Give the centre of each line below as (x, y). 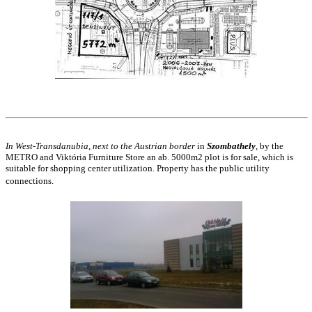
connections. (30, 180)
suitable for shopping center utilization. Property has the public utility (138, 168)
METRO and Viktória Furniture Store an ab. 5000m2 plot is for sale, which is (149, 157)
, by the (270, 146)
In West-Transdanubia (47, 146)
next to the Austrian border (144, 146)
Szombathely (231, 146)
